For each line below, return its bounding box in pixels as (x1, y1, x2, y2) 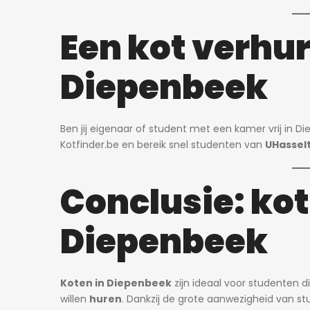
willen (60, 292, 89, 306)
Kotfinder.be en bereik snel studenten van (60, 138, 265, 152)
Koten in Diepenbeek (60, 276, 172, 290)
